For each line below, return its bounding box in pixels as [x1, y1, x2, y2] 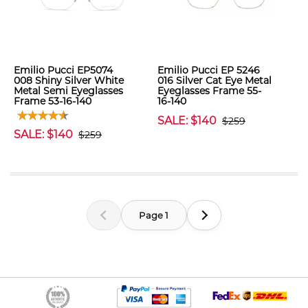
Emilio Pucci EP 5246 [157, 64, 260, 76]
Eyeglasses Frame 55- [157, 85, 261, 97]
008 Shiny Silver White [14, 74, 124, 87]
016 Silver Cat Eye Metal [157, 74, 272, 87]
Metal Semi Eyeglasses [14, 85, 123, 97]
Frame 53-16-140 [14, 95, 91, 107]
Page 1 [139, 209, 169, 221]
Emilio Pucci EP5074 [14, 64, 113, 76]
